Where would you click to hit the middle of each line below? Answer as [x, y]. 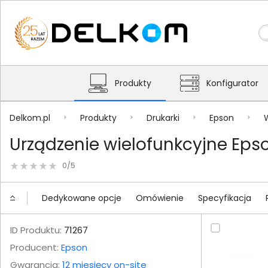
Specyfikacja [225, 198]
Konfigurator [232, 83]
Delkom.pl [30, 118]
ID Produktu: [36, 230]
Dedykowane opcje [82, 198]
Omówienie [160, 198]
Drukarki [163, 118]
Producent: [36, 247]
